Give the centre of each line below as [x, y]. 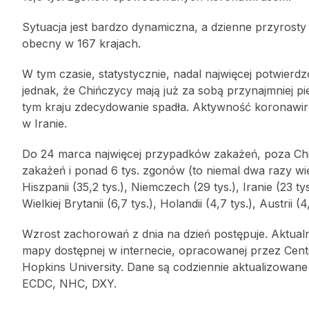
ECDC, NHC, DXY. [69, 283]
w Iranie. [44, 123]
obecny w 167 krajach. [81, 43]
